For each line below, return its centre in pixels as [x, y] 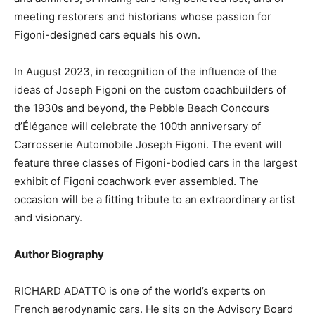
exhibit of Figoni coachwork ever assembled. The [136, 181]
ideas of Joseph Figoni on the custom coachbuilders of [150, 89]
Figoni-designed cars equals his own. [107, 34]
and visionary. [48, 217]
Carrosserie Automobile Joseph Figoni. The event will [148, 144]
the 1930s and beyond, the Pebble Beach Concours [142, 108]
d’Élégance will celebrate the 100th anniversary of [137, 126]
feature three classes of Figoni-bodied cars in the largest [156, 162]
